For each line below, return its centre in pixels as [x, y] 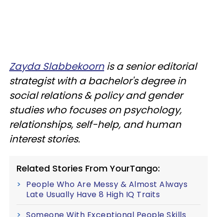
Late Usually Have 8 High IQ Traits [93, 194]
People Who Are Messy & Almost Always [107, 184]
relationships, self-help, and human [95, 124]
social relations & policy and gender [96, 95]
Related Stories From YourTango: [88, 168]
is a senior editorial [150, 66]
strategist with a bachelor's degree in [98, 81]
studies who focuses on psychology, [95, 110]
